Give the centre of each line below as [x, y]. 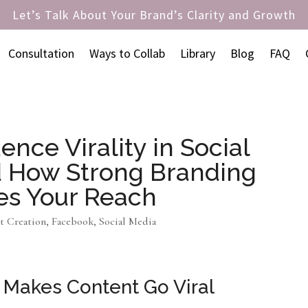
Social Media [128, 221]
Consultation [41, 53]
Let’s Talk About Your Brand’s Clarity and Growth [154, 15]
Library [197, 53]
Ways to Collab [127, 53]
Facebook [73, 221]
